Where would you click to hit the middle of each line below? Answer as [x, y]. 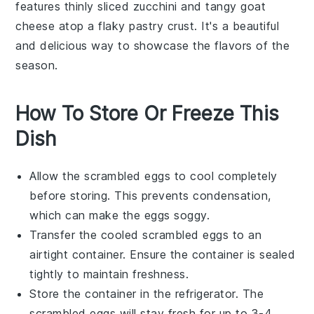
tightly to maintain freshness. [109, 274]
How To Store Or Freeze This [148, 113]
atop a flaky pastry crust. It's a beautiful [167, 26]
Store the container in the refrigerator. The [147, 293]
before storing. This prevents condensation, [150, 195]
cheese [35, 26]
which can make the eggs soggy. [120, 215]
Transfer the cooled [86, 234]
